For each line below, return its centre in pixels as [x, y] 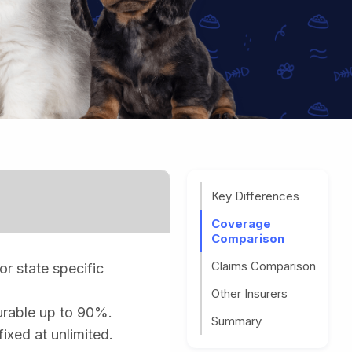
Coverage [241, 224]
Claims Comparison [264, 266]
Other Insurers [249, 294]
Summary [236, 321]
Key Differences [255, 196]
